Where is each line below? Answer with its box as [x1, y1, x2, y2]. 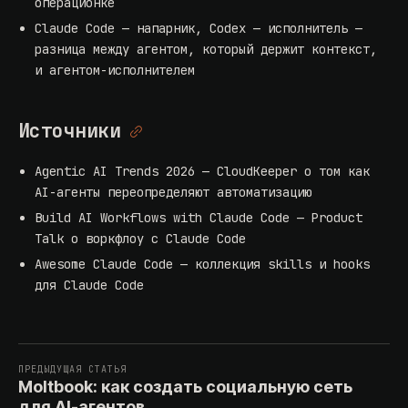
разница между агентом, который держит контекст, [35, 41, 378, 58]
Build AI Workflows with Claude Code [35, 209, 291, 227]
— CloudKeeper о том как [195, 163, 371, 180]
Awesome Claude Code [35, 256, 174, 273]
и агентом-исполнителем [35, 62, 196, 79]
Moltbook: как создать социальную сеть [18, 377, 352, 397]
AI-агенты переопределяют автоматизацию [35, 184, 312, 201]
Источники [18, 118, 121, 144]
